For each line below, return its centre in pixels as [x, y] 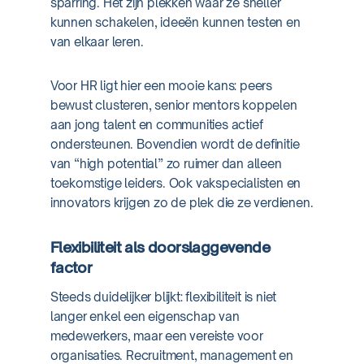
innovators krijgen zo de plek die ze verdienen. [182, 203]
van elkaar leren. [97, 42]
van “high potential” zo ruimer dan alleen [166, 164]
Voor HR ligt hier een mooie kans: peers [161, 86]
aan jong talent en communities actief [156, 125]
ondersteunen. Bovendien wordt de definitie [175, 144]
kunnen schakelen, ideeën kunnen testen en [175, 22]
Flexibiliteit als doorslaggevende [160, 247]
